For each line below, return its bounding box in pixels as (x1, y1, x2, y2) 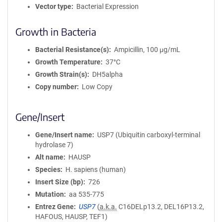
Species (35, 166, 60, 173)
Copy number (35, 83, 77, 91)
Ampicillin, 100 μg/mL (113, 46, 180, 54)
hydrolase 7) (35, 141, 73, 149)
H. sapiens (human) (65, 166, 126, 173)
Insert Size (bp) (35, 178, 83, 186)
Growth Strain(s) (35, 70, 87, 78)
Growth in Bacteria (15, 25, 96, 38)
